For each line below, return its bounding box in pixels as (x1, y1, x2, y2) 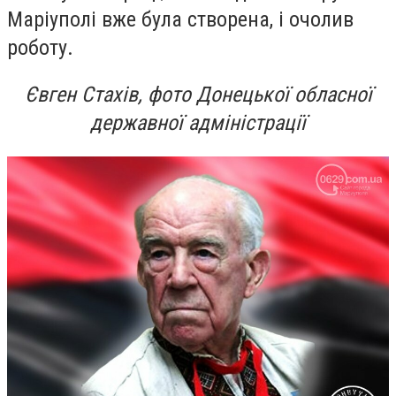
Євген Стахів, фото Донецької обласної (24, 82, 372, 108)
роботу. (7, 34, 73, 60)
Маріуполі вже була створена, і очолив (7, 6, 354, 32)
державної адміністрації (90, 110, 306, 136)
